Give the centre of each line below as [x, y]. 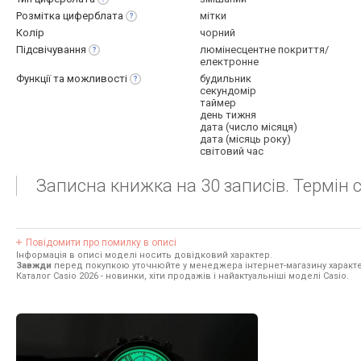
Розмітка [39, 16]
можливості [97, 79]
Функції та [41, 79]
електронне [229, 62]
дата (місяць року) [245, 139]
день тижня [228, 115]
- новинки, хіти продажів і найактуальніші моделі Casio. [224, 276]
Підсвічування [51, 50]
